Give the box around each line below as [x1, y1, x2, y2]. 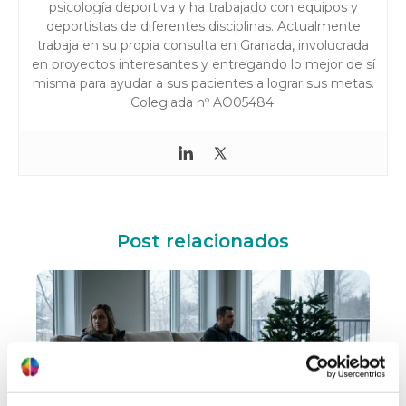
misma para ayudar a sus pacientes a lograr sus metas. [32, 74, 374, 92]
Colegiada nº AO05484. [130, 93, 276, 111]
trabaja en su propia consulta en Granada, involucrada [37, 36, 369, 53]
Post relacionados [117, 229, 289, 252]
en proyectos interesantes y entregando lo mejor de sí [31, 55, 375, 72]
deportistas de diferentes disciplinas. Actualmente [45, 17, 361, 34]
